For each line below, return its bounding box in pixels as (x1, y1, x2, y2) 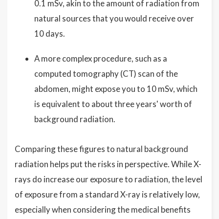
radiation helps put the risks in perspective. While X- (15, 159, 201, 170)
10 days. (34, 28, 65, 39)
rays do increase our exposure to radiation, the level (15, 174, 202, 185)
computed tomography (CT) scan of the (34, 68, 178, 79)
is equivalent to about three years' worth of (34, 99, 192, 109)
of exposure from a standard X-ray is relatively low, (15, 189, 200, 200)
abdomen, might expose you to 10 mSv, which (34, 84, 197, 94)
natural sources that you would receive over (34, 13, 194, 24)
